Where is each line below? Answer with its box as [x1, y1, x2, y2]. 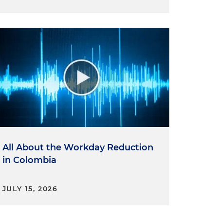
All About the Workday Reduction [2, 142, 153, 153]
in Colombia [2, 154, 56, 165]
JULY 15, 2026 [2, 184, 58, 193]
